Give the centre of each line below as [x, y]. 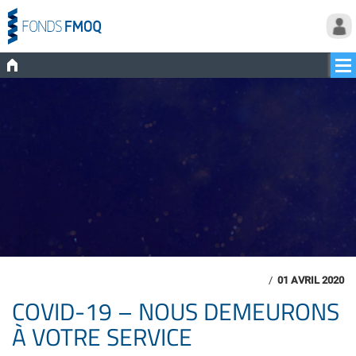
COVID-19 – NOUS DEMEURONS [176, 311]
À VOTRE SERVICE [102, 337]
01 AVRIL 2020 [311, 280]
